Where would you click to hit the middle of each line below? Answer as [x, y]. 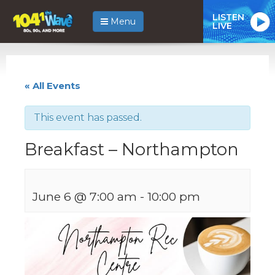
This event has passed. [88, 117]
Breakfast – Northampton [132, 149]
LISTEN [228, 17]
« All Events [52, 85]
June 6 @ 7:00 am [85, 196]
